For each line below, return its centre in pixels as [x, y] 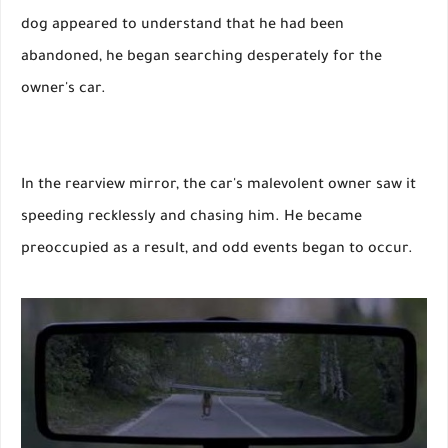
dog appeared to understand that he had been [182, 25]
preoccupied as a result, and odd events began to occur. [217, 249]
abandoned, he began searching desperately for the [201, 57]
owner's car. [63, 89]
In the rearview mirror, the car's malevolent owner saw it [218, 185]
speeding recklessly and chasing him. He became [191, 217]
